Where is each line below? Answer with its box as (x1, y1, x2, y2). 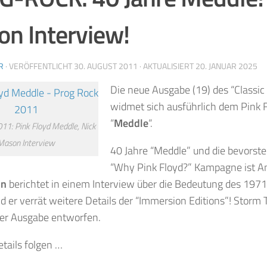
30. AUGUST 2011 (74, 59, 138, 72)
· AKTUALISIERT (138, 59, 195, 72)
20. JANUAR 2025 (195, 59, 257, 72)
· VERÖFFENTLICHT (5, 59, 74, 72)
